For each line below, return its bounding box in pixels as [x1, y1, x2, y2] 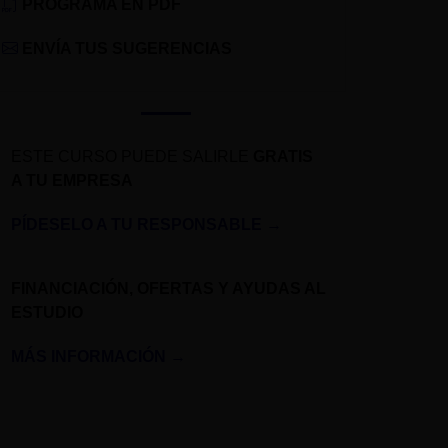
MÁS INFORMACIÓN [11, 348, 166, 366]
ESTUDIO [11, 304, 83, 322]
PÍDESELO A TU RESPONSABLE [11, 216, 262, 234]
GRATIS [253, 148, 313, 166]
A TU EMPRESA [11, 172, 133, 190]
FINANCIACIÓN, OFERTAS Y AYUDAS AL [11, 280, 326, 298]
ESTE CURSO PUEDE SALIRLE [11, 148, 253, 166]
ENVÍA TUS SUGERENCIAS [22, 40, 232, 58]
